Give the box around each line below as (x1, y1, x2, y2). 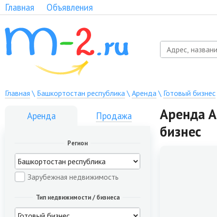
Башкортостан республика (37, 88, 125, 98)
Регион (67, 139, 88, 147)
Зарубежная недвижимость (28, 172, 119, 182)
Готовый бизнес (163, 88, 216, 98)
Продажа (96, 110, 132, 122)
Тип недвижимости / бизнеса (35, 193, 120, 201)
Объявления (46, 1, 93, 13)
